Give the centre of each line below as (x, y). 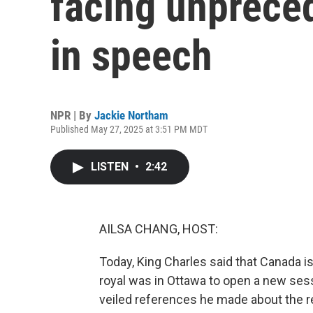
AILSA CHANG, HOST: (159, 229)
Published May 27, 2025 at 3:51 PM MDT (129, 129)
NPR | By (72, 115)
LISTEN (111, 167)
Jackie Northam (131, 115)
